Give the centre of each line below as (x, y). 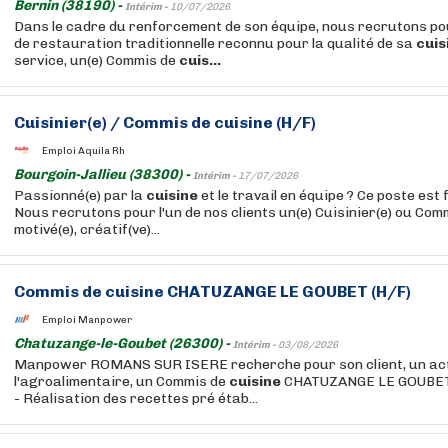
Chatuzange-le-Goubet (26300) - (123, 343)
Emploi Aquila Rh (83, 150)
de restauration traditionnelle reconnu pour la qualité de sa (215, 43)
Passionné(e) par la (80, 195)
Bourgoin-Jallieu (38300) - (103, 174)
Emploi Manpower (87, 319)
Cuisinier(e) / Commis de (114, 122)
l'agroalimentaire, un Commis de (121, 381)
